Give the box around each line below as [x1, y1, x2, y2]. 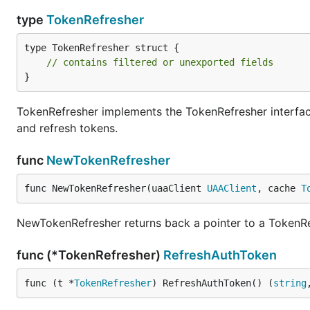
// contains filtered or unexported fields [46, 57, 273, 68]
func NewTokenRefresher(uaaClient [24, 183, 207, 194]
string [273, 277, 307, 289]
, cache [257, 183, 301, 194]
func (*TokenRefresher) [17, 248, 163, 262]
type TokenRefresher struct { [24, 42, 179, 53]
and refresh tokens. [17, 121, 118, 135]
